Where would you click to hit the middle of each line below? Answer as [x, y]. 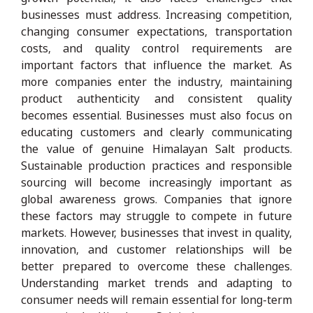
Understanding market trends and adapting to [156, 283]
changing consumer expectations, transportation [156, 31]
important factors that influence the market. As [156, 65]
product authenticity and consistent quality [156, 98]
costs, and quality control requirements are [156, 48]
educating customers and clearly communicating [156, 132]
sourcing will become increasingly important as [156, 182]
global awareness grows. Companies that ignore [156, 199]
